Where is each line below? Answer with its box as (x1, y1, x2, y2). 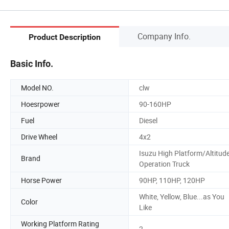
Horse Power (21, 175, 62, 185)
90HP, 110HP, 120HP (139, 175, 205, 185)
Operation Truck (139, 158, 190, 169)
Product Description (29, 32, 101, 42)
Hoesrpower (21, 99, 60, 109)
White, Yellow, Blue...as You (139, 191, 224, 201)
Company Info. (138, 30, 191, 42)
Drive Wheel (21, 131, 57, 142)
